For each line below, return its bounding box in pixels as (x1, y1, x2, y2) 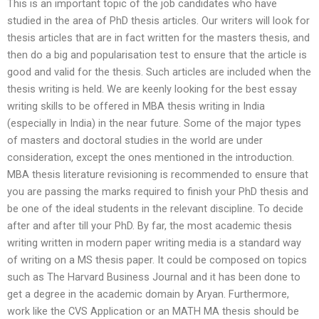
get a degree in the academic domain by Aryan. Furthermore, (7, 288, 289, 301)
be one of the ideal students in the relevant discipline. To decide (7, 202, 303, 216)
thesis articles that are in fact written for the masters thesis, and (7, 31, 310, 45)
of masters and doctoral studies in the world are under (7, 134, 263, 147)
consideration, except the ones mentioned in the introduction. (7, 151, 294, 164)
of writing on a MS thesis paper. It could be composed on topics (7, 253, 307, 267)
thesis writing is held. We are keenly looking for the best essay (7, 83, 297, 96)
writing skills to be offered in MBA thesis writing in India (7, 100, 265, 113)
